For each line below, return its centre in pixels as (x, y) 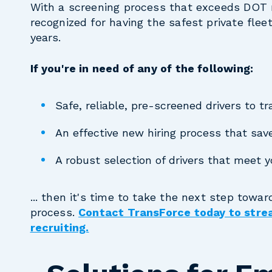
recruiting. (59, 227)
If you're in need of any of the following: (142, 68)
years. (46, 38)
